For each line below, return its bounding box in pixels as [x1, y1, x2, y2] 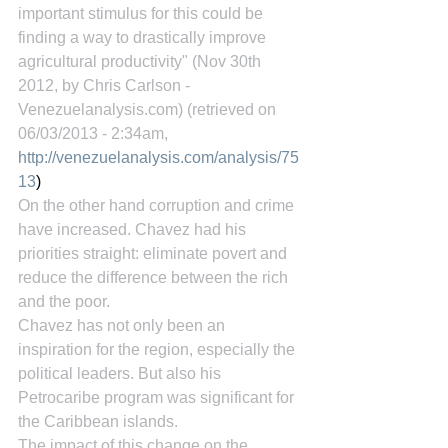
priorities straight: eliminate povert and [18, 245, 291, 262]
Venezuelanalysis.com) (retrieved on [18, 101, 280, 118]
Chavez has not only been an [18, 317, 229, 334]
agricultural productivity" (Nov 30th [18, 53, 265, 70]
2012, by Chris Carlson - [18, 77, 194, 94]
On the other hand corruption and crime [18, 197, 298, 214]
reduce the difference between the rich [18, 269, 292, 286]
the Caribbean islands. [18, 413, 178, 430]
